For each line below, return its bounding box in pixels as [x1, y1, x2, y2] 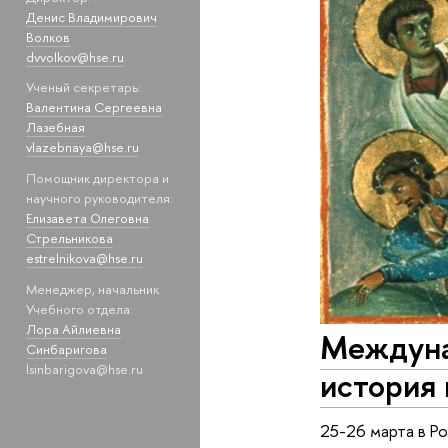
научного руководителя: [25, 188, 173, 207]
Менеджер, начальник [25, 279, 159, 298]
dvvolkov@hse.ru [25, 47, 124, 66]
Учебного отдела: [25, 299, 133, 318]
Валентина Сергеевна [25, 98, 162, 117]
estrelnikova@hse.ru [25, 248, 143, 267]
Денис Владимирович [25, 7, 157, 26]
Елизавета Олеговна [25, 208, 149, 227]
